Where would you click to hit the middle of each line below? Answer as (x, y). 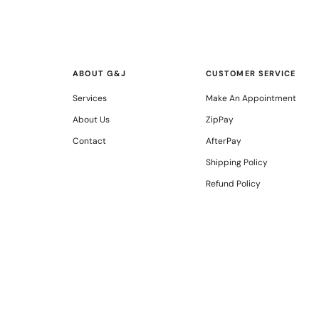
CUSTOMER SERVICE (251, 73)
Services (90, 98)
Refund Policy (233, 183)
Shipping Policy (236, 162)
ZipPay (219, 119)
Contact (90, 141)
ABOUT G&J (100, 73)
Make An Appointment (251, 98)
